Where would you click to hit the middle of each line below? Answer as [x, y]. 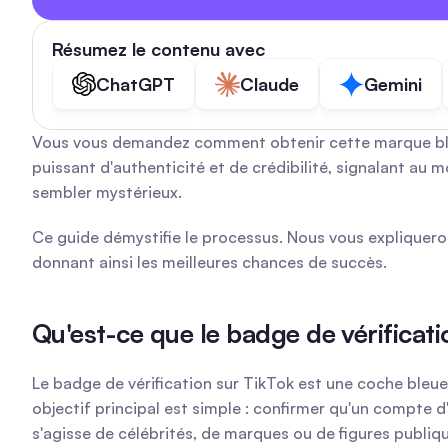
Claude [269, 84]
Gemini [393, 84]
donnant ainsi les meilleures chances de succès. [209, 262]
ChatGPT [135, 84]
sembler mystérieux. [107, 192]
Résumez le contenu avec [158, 49]
